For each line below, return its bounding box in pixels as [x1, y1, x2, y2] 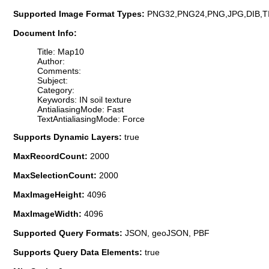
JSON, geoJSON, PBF [125, 228, 210, 238]
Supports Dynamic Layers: [13, 131, 124, 142]
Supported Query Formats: [13, 228, 125, 238]
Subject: [37, 75, 68, 85]
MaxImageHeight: [13, 189, 87, 199]
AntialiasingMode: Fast [37, 104, 124, 114]
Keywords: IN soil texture [37, 94, 131, 104]
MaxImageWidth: [13, 208, 84, 219]
